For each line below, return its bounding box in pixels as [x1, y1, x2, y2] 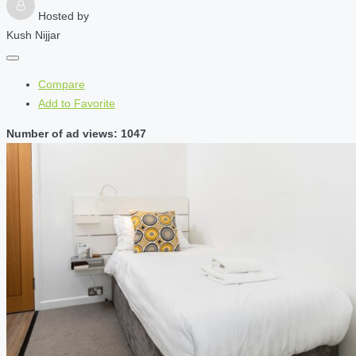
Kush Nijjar [6, 29, 60, 42]
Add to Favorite [38, 97, 115, 110]
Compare [38, 78, 85, 91]
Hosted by [38, 10, 89, 23]
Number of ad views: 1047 [6, 127, 146, 141]
